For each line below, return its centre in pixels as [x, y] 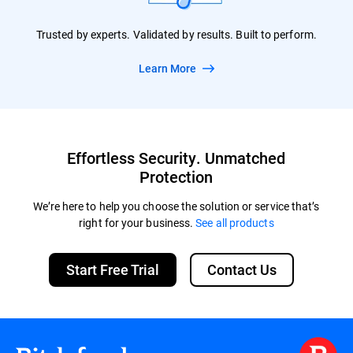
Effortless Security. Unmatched [176, 157]
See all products [235, 222]
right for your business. [137, 222]
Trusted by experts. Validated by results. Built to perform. [176, 34]
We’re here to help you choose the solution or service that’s [176, 206]
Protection [176, 176]
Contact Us [242, 269]
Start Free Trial [112, 269]
